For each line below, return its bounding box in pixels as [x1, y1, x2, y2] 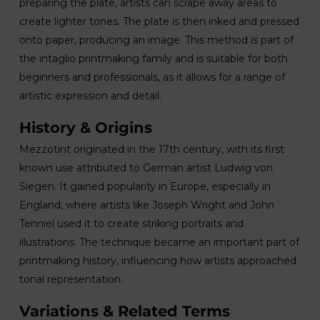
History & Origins [19, 119, 152, 136]
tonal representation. [19, 273, 123, 286]
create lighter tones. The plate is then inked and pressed [19, 15, 299, 28]
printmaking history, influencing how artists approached [19, 254, 296, 267]
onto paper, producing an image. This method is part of [19, 34, 294, 46]
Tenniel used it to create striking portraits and [19, 217, 244, 230]
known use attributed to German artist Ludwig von [19, 161, 273, 174]
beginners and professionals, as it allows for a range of [19, 71, 285, 84]
